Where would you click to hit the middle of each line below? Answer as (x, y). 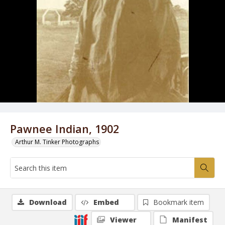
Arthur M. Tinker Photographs (57, 142)
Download (48, 202)
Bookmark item (179, 202)
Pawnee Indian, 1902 (65, 129)
